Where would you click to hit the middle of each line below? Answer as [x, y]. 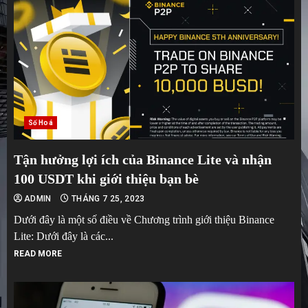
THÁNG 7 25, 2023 [107, 198]
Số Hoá [41, 122]
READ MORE [38, 253]
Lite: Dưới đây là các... [64, 236]
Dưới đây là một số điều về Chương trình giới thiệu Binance [144, 219]
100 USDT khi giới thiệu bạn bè [106, 178]
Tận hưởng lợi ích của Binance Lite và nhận [143, 159]
